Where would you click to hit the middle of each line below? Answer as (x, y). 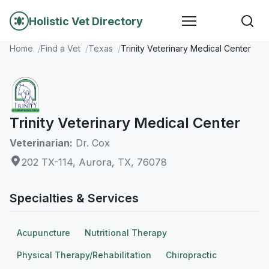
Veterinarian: (41, 143)
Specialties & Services (74, 198)
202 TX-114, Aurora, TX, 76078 (94, 162)
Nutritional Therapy (126, 233)
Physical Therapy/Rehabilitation (84, 255)
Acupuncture (44, 233)
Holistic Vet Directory (86, 21)
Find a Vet (61, 48)
